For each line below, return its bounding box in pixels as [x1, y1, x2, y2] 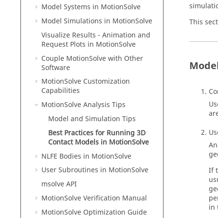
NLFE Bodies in [41, 151, 91, 162]
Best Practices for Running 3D [48, 127, 145, 138]
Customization [81, 76, 130, 87]
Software [41, 62, 70, 73]
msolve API [41, 179, 77, 190]
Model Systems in [41, 2, 101, 13]
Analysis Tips [81, 100, 126, 110]
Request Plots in [41, 39, 96, 50]
